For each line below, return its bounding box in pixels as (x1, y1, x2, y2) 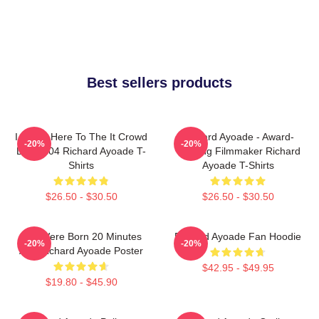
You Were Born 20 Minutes (21, 230, 142, 242)
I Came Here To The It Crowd (15, 130, 147, 142)
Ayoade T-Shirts (202, 159, 274, 171)
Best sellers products (87, 74, 232, 90)
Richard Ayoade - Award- (182, 130, 294, 142)
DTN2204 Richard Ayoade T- (16, 145, 146, 157)
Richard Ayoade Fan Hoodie (174, 230, 301, 242)
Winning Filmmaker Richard (175, 145, 300, 157)
